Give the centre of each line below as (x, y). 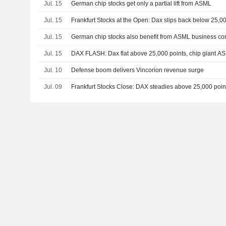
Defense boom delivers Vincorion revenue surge (138, 70)
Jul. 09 (53, 87)
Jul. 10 (53, 70)
